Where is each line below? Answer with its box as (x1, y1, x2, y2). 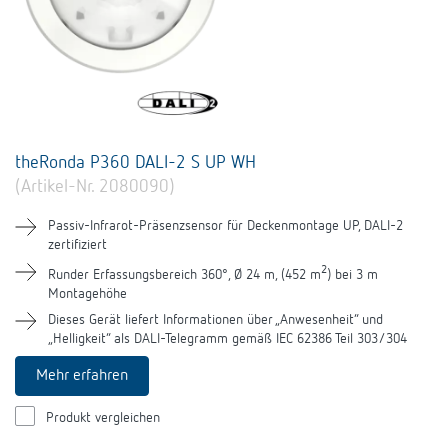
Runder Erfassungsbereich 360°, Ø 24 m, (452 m (48, 267, 321, 282)
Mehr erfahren (36, 367, 128, 384)
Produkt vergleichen (46, 410, 160, 425)
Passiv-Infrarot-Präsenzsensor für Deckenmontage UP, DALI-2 (48, 218, 403, 233)
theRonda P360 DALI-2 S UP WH (15, 153, 256, 172)
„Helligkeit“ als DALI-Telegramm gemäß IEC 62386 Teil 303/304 (48, 331, 407, 346)
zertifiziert (48, 237, 107, 252)
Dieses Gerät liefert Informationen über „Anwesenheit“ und (48, 312, 383, 327)
